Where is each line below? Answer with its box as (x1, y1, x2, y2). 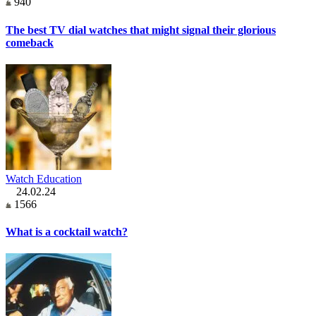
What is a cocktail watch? (6, 226, 128, 238)
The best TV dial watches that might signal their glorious (6, 23, 276, 36)
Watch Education (6, 172, 82, 185)
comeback (6, 36, 54, 49)
